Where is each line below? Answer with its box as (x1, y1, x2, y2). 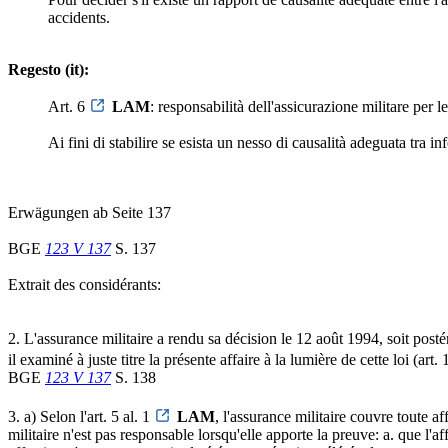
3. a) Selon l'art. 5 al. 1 (8, 408, 154, 426)
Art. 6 (48, 98, 89, 116)
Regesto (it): (8, 61, 89, 79)
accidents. (48, 9, 110, 27)
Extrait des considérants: (8, 276, 161, 294)
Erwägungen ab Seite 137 (8, 204, 171, 222)
